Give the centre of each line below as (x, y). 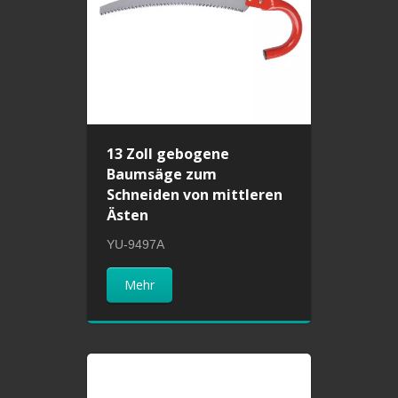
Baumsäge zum (162, 175)
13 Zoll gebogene (168, 154)
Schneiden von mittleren (195, 195)
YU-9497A (136, 245)
